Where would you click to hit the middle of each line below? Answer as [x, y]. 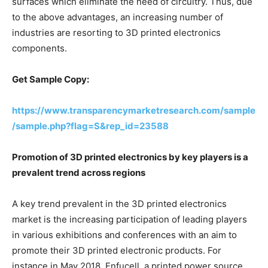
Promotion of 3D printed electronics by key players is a [130, 157]
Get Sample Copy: [51, 79]
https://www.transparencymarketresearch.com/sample [134, 110]
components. [39, 48]
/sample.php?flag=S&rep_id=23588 [90, 126]
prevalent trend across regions [79, 172]
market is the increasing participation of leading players [130, 219]
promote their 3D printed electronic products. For [117, 250]
